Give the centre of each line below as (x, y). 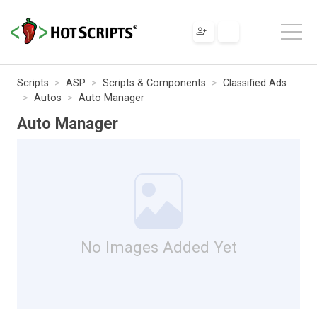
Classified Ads (255, 83)
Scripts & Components (154, 83)
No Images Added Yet (158, 247)
